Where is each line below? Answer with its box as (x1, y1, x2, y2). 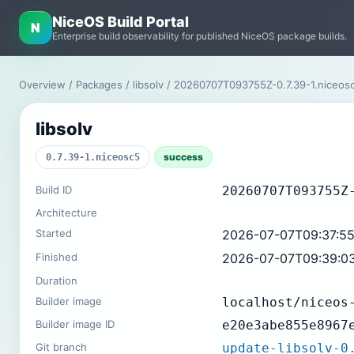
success (164, 151, 203, 163)
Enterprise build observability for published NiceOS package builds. (52, 30, 347, 42)
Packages (76, 78, 122, 91)
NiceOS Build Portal (52, 13, 189, 30)
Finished (36, 250, 77, 263)
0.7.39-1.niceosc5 (46, 152, 140, 163)
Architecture (36, 206, 97, 219)
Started (36, 227, 72, 239)
